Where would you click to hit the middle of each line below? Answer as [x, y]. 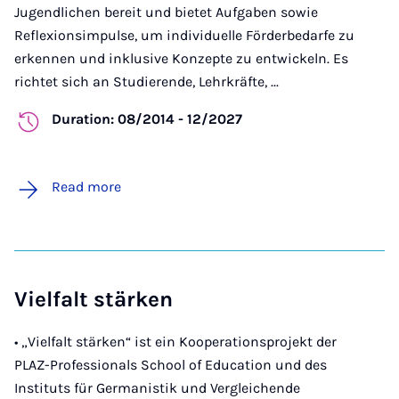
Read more [86, 186]
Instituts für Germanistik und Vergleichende [157, 387]
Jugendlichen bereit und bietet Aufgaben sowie [166, 12]
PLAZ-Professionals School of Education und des [171, 364]
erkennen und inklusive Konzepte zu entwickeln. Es [181, 58]
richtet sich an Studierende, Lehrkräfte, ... [147, 81]
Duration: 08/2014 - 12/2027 [147, 118]
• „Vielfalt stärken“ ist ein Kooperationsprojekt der [175, 341]
